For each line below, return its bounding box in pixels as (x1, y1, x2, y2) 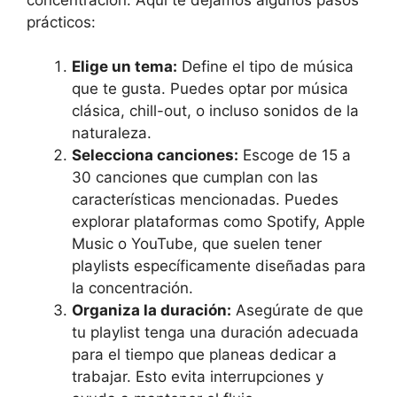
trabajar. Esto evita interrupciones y (72, 368, 323, 386)
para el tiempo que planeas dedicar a (72, 346, 337, 364)
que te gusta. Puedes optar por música (72, 80, 348, 98)
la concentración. (72, 279, 193, 298)
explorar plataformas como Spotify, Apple (72, 213, 365, 231)
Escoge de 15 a (238, 146, 351, 165)
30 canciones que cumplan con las (72, 168, 318, 187)
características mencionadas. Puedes (72, 191, 339, 209)
